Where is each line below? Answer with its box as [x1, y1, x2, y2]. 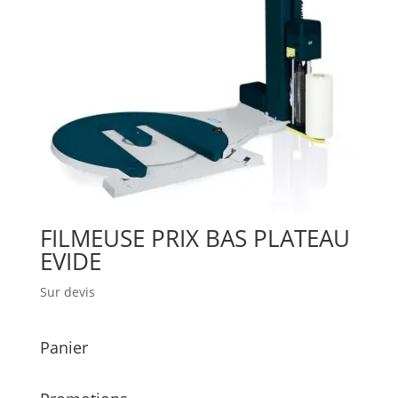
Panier [39, 336, 88, 358]
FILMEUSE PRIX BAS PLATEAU [39, 222, 350, 255]
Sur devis [39, 283, 95, 301]
